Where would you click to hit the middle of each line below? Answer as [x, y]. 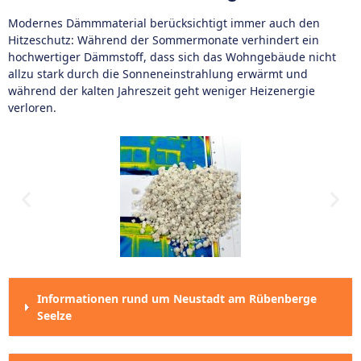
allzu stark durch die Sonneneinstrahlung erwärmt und [158, 74]
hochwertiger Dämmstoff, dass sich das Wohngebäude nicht [172, 57]
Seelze [54, 315]
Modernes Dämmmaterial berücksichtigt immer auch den [164, 23]
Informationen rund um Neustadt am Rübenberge [177, 299]
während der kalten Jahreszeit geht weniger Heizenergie [162, 91]
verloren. [32, 108]
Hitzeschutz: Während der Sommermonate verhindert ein [164, 40]
